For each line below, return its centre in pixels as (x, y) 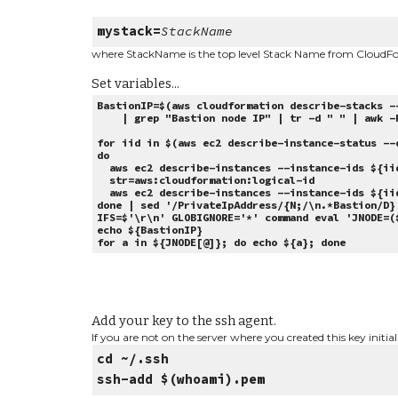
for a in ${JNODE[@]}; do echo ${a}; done (222, 242)
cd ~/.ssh (133, 359)
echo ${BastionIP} (150, 229)
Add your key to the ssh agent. (185, 321)
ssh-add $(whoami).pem (181, 380)
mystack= (129, 32)
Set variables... (135, 83)
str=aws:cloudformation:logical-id (206, 179)
